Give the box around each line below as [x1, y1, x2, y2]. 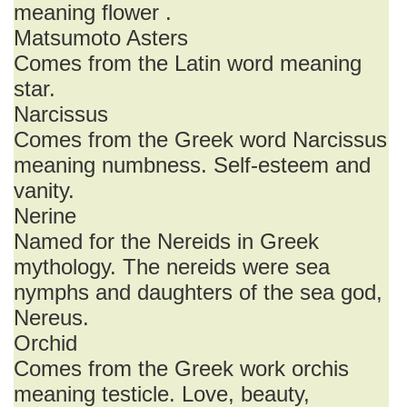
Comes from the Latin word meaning [14, 51, 362, 75]
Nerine [14, 203, 76, 228]
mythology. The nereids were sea [14, 254, 330, 279]
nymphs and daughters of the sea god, [14, 280, 382, 304]
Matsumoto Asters [14, 25, 188, 50]
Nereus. [14, 305, 89, 330]
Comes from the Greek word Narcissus [14, 127, 387, 152]
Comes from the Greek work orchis [14, 356, 349, 381]
